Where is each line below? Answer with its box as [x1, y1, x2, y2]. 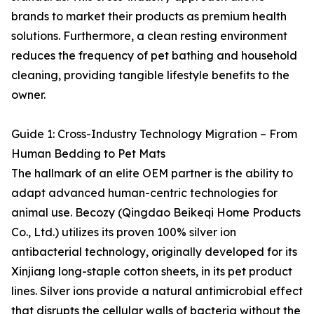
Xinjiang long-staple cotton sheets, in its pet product [11, 264, 292, 278]
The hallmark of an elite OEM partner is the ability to [11, 166, 293, 180]
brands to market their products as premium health [11, 9, 287, 23]
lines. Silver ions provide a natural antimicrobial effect [11, 284, 303, 298]
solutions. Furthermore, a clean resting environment [11, 29, 287, 43]
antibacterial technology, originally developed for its [11, 245, 297, 259]
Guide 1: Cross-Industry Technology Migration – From [11, 127, 297, 141]
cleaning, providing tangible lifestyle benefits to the [11, 68, 289, 82]
